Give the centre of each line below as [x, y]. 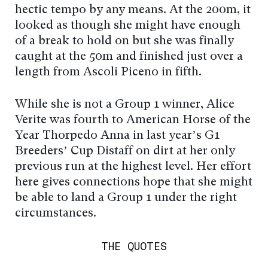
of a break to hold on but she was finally [124, 41]
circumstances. [56, 213]
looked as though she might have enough [128, 25]
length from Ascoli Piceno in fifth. [108, 72]
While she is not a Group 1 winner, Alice [125, 104]
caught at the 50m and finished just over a [129, 57]
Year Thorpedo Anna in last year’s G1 [117, 135]
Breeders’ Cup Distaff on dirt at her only [125, 151]
